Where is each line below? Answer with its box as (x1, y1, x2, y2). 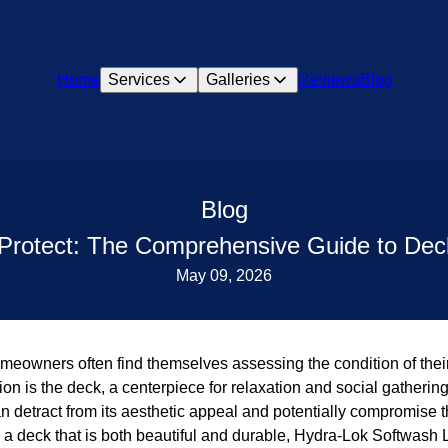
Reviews (298, 71, 361, 88)
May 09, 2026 (176, 267, 272, 284)
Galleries (206, 71, 271, 88)
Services (108, 71, 171, 88)
